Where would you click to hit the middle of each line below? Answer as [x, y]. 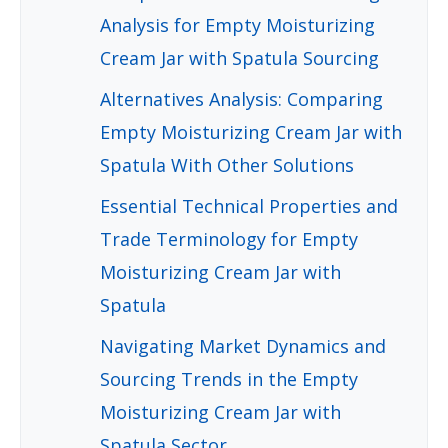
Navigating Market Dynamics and [243, 346]
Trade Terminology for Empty [229, 239]
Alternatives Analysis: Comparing [241, 99]
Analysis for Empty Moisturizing [237, 25]
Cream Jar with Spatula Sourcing [239, 58]
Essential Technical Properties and [249, 206]
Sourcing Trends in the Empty [229, 379]
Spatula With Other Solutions [227, 165]
